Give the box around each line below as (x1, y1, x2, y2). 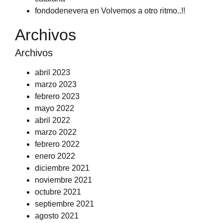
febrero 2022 (35, 140, 80, 148)
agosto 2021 (35, 212, 79, 220)
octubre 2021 (35, 188, 81, 196)
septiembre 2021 (35, 200, 94, 208)
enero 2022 (35, 152, 75, 160)
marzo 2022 (35, 128, 77, 136)
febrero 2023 (35, 92, 80, 101)
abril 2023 (35, 68, 70, 77)
